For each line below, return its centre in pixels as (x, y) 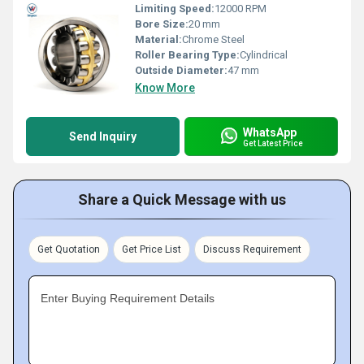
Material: (158, 39)
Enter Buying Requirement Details (128, 298)
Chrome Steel (213, 39)
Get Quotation (69, 249)
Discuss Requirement (252, 249)
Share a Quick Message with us (182, 199)
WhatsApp (270, 132)
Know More (165, 88)
